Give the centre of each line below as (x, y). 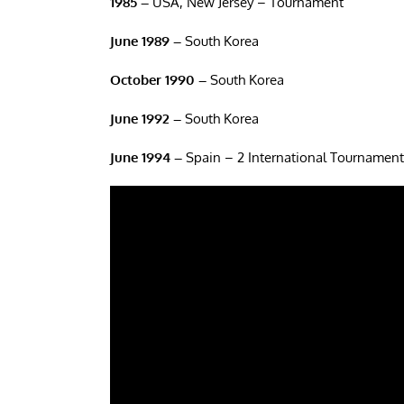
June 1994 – (146, 157)
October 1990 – (158, 80)
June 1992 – (145, 119)
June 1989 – (145, 41)
